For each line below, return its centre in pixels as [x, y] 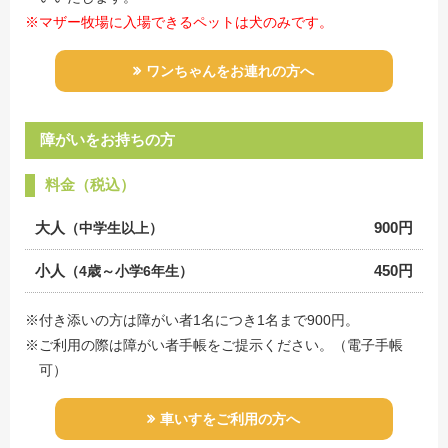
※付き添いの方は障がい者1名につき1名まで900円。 [192, 319]
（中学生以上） [114, 227]
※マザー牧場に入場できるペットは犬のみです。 [179, 21]
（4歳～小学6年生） [129, 270]
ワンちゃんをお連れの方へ [230, 70]
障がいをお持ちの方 [107, 139]
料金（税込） [90, 184]
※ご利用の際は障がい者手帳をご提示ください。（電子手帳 [214, 344]
